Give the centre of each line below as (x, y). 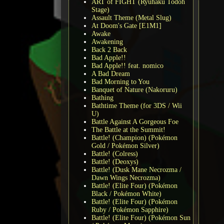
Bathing (102, 97)
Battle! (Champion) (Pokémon (134, 137)
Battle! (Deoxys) (115, 161)
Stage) (100, 9)
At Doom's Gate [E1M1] (126, 25)
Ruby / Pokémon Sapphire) (130, 209)
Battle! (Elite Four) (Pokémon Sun (141, 217)
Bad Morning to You (120, 81)
